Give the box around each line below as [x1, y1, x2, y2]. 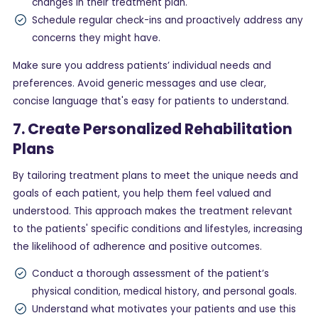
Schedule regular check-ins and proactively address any [32, 13, 303, 28]
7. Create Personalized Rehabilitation [13, 119, 292, 140]
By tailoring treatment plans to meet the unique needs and [13, 168, 298, 182]
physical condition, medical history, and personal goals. [32, 285, 297, 299]
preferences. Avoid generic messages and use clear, [13, 76, 266, 90]
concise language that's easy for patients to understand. [13, 94, 289, 108]
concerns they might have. [32, 31, 160, 45]
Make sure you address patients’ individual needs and [13, 58, 271, 72]
